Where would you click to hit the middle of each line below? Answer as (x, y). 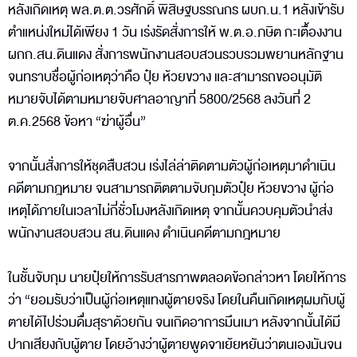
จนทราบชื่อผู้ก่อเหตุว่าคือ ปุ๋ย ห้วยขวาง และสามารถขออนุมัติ (165, 76)
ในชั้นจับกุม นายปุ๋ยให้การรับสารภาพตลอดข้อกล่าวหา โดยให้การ (177, 277)
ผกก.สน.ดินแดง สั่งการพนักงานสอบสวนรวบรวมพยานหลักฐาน (176, 54)
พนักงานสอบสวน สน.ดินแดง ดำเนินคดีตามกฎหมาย (144, 233)
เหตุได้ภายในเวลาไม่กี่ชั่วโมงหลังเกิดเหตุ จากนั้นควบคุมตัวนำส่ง (170, 210)
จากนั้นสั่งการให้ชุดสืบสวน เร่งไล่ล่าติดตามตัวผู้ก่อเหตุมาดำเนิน (172, 166)
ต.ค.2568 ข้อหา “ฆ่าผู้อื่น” (77, 121)
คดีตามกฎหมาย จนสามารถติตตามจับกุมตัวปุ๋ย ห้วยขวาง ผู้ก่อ (171, 188)
